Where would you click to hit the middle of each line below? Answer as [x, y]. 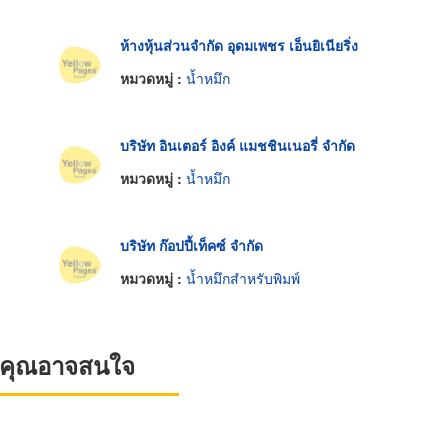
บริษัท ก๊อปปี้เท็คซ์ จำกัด [191, 244]
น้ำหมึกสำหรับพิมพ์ [242, 278]
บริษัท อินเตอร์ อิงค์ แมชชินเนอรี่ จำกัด [237, 144]
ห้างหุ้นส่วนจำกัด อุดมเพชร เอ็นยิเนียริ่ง [238, 44]
